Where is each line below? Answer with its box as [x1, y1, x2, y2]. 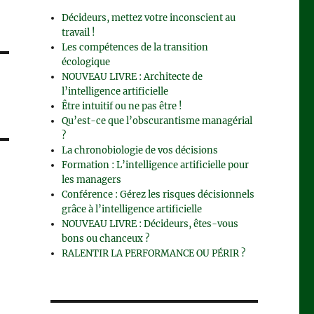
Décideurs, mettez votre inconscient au [62, 11, 236, 24]
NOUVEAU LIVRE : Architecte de [62, 70, 203, 83]
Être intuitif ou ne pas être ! [62, 100, 183, 112]
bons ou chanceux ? [62, 232, 150, 245]
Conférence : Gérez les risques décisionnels [62, 188, 255, 200]
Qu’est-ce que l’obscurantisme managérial [62, 114, 253, 127]
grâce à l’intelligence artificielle [62, 203, 203, 215]
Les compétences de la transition [62, 41, 209, 53]
